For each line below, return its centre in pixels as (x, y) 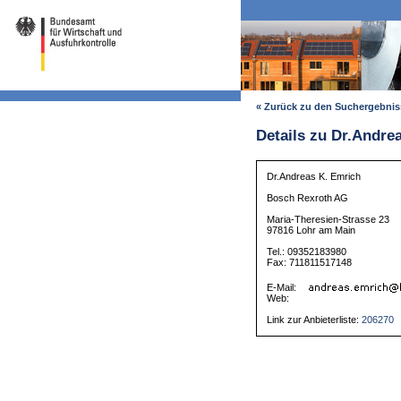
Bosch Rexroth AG (308, 198)
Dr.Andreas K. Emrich (314, 177)
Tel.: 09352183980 (307, 252)
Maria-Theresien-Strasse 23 (328, 220)
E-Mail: (283, 288)
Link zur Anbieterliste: (315, 320)
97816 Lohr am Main (311, 230)
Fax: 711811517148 (310, 263)
